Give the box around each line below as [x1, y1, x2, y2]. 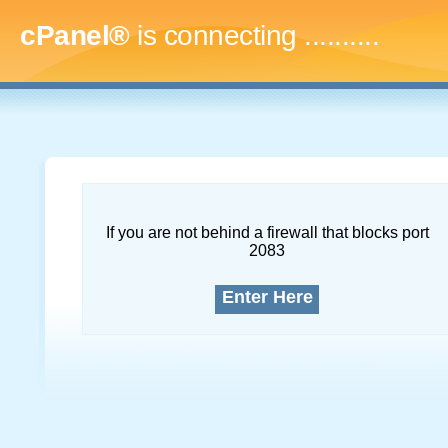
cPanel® [20, 20, 130, 51]
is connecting [129, 20, 304, 51]
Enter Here [221, 287, 313, 307]
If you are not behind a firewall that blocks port [105, 224, 429, 241]
